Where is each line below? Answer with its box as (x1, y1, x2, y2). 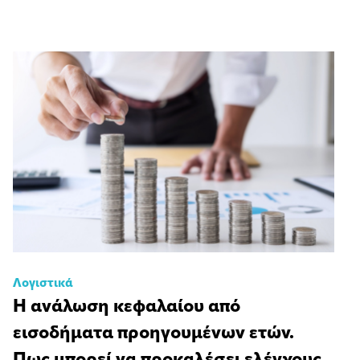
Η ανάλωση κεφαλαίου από (13, 298, 240, 317)
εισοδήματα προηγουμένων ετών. (13, 325, 294, 344)
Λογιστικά (13, 278, 73, 291)
